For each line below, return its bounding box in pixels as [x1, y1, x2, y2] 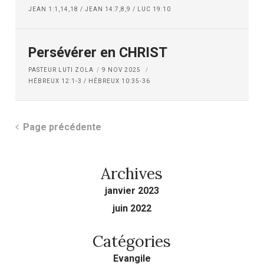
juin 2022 [112, 203, 151, 214]
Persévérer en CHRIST [28, 44, 168, 61]
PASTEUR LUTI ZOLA [28, 67, 94, 73]
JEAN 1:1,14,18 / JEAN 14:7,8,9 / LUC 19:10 [28, 6, 171, 12]
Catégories [93, 231, 171, 251]
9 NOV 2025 [102, 67, 143, 73]
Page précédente [23, 121, 102, 133]
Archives [101, 163, 163, 183]
